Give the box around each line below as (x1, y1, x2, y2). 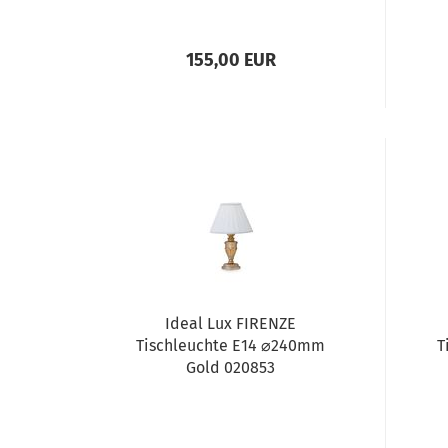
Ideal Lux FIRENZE (165, 314, 297, 333)
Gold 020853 (186, 358, 276, 377)
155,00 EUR (185, 49, 276, 71)
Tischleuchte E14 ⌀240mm (136, 336, 326, 355)
